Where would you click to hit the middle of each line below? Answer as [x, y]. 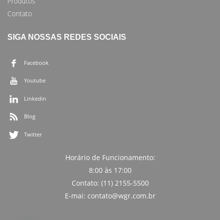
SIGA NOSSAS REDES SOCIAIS [67, 37]
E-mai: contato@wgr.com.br [110, 195]
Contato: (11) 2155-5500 [110, 183]
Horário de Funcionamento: [110, 157]
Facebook [36, 62]
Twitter [33, 134]
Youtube [35, 81]
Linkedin [35, 98]
